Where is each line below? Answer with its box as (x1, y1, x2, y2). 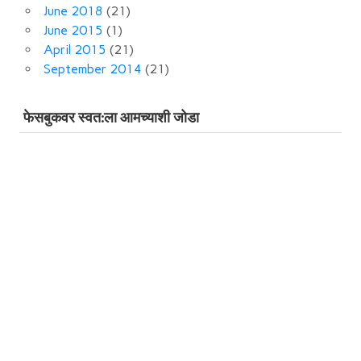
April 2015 (44, 41, 106, 57)
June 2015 (44, 22, 103, 38)
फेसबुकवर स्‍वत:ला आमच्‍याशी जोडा (23, 109, 200, 128)
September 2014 (44, 60, 142, 77)
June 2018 (44, 2, 103, 19)
